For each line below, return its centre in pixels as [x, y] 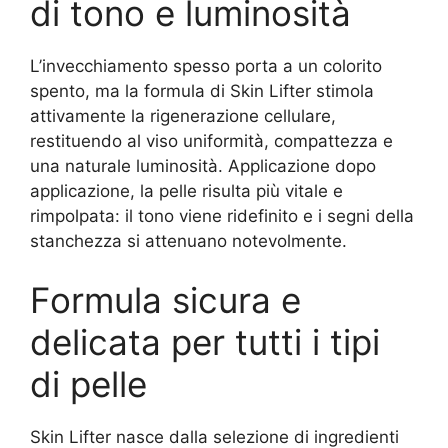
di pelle [88, 384]
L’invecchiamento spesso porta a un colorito [206, 65]
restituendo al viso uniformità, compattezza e [211, 140]
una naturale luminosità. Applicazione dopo [203, 165]
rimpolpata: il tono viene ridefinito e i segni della [222, 215]
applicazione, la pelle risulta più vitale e [186, 190]
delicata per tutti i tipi [205, 342]
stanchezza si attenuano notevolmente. [188, 240]
